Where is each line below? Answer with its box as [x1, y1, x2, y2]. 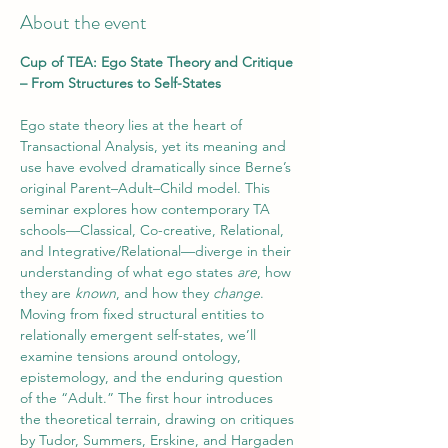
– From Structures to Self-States [20, 74, 221, 92]
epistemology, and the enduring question [20, 368, 287, 386]
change [213, 284, 260, 302]
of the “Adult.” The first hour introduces [20, 389, 277, 407]
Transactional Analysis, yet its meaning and [20, 137, 290, 155]
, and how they [116, 284, 213, 302]
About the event [20, 8, 147, 37]
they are [20, 284, 75, 302]
